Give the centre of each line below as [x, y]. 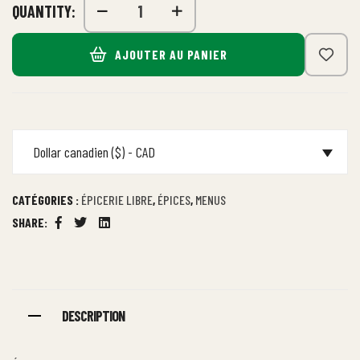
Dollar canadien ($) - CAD [94, 152]
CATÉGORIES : [47, 200]
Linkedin [123, 232]
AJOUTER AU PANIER [171, 55]
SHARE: [30, 223]
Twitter [95, 232]
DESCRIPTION [93, 316]
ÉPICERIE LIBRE [117, 200]
